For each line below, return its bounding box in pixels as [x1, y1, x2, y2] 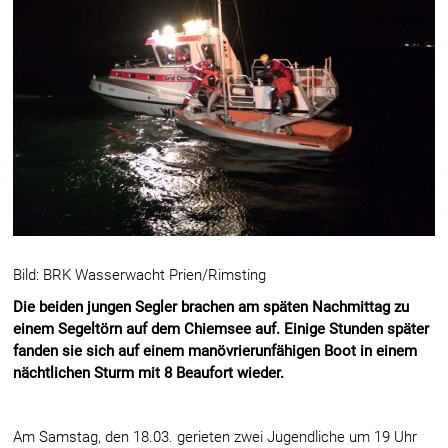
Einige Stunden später [284, 319, 430, 338]
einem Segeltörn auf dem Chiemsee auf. [13, 319, 285, 338]
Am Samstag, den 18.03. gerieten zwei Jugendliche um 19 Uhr [13, 427, 418, 446]
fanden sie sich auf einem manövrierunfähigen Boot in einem [13, 341, 418, 360]
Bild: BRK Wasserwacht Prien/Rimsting [13, 265, 267, 284]
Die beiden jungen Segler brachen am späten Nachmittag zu [13, 297, 410, 316]
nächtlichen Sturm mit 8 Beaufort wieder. [13, 363, 285, 382]
